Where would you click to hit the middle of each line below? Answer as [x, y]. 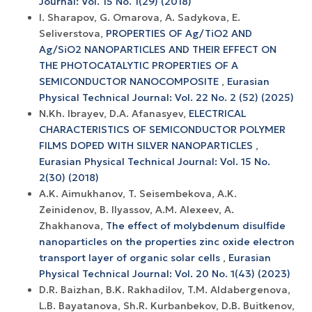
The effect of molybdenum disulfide [196, 225]
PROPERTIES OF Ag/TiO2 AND [179, 33]
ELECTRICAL [217, 113]
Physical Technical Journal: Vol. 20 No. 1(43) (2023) [165, 273]
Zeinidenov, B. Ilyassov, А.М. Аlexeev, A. [136, 209]
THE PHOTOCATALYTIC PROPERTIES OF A [139, 65]
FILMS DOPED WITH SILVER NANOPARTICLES [147, 145]
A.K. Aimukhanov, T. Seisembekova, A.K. [138, 193]
